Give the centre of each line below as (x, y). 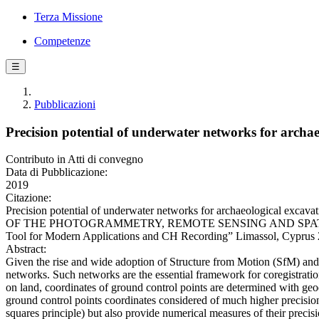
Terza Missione (68, 17)
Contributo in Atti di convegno (74, 159)
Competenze (62, 41)
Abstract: (26, 249)
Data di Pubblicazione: (57, 172)
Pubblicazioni (65, 104)
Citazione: (28, 198)
